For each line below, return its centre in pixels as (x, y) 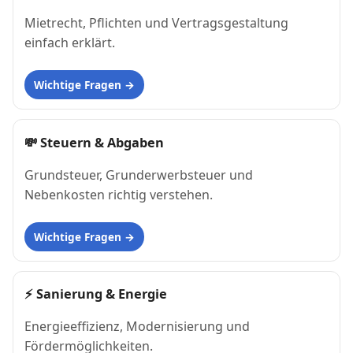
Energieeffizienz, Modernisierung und (137, 326)
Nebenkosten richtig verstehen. (119, 194)
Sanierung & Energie (102, 294)
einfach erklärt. (70, 43)
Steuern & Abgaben (102, 142)
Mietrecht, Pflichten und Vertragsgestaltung (156, 23)
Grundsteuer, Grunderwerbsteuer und (139, 175)
